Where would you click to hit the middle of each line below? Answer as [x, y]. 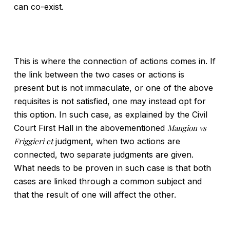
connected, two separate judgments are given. [103, 155]
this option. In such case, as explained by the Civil [110, 114]
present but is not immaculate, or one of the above [113, 88]
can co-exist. [39, 7]
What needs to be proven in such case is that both [112, 168]
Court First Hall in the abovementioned [90, 128]
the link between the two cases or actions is [99, 74]
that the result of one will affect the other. [95, 195]
